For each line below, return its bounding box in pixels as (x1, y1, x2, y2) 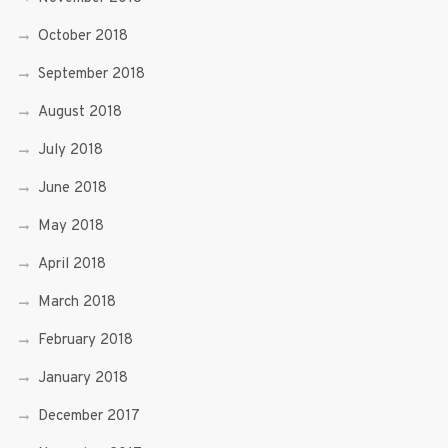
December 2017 (37, 407, 140, 426)
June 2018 (37, 179, 107, 198)
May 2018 (37, 217, 104, 236)
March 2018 (37, 293, 116, 312)
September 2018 (37, 65, 145, 84)
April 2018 (37, 255, 106, 274)
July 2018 (37, 141, 103, 160)
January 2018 (37, 369, 128, 388)
